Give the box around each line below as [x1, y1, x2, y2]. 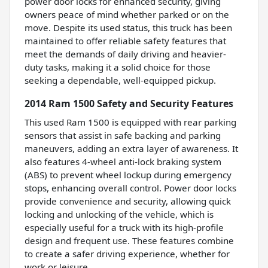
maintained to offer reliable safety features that [25, 34, 226, 47]
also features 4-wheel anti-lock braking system [25, 155, 221, 167]
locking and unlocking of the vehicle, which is [25, 208, 214, 220]
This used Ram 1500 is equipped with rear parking [25, 115, 236, 128]
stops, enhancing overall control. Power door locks [25, 181, 236, 194]
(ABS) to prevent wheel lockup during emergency [25, 168, 232, 181]
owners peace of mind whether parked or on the [25, 8, 229, 20]
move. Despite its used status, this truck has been [25, 21, 232, 33]
